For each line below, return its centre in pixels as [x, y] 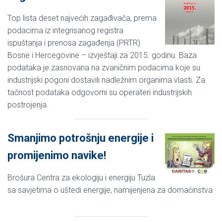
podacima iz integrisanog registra [65, 30]
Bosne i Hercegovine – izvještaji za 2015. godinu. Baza [102, 55]
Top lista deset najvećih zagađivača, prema [82, 18]
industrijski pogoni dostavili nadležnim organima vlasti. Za [106, 80]
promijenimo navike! [57, 155]
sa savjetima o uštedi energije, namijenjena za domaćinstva [110, 190]
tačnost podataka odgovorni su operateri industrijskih [100, 92]
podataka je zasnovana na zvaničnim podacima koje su [104, 67]
